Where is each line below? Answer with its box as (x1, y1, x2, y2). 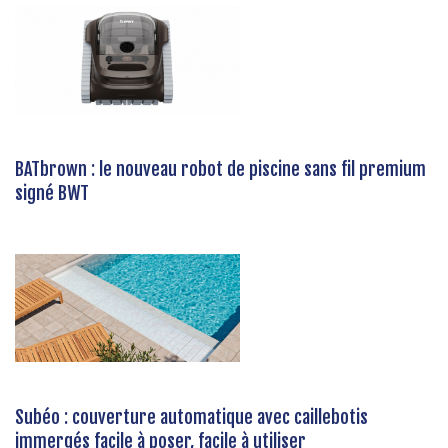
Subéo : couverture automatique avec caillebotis (15, 405, 368, 428)
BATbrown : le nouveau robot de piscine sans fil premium (15, 157, 426, 180)
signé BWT (15, 181, 89, 204)
